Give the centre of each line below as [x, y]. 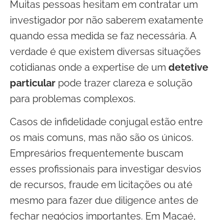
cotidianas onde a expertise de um [89, 67]
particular [33, 83]
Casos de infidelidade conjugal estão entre [106, 122]
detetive [188, 67]
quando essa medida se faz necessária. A [103, 36]
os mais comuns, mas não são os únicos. [102, 137]
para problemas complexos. [73, 99]
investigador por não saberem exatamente [107, 20]
